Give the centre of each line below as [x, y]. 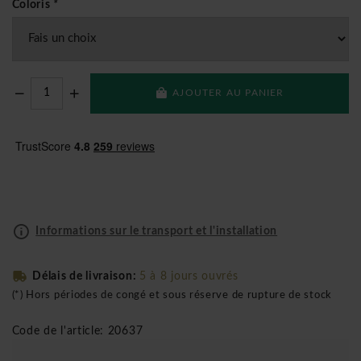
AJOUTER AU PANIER [228, 93]
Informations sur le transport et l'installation [157, 231]
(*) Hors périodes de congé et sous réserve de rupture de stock [172, 295]
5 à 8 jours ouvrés [189, 276]
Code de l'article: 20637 [77, 331]
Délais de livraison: [86, 276]
